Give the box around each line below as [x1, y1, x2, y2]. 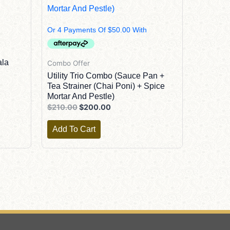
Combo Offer [47, 59, 90, 67]
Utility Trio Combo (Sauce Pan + [47, 71, 164, 81]
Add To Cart [52, 124, 95, 133]
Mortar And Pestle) [47, 92, 114, 101]
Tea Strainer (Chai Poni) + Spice [47, 82, 165, 91]
